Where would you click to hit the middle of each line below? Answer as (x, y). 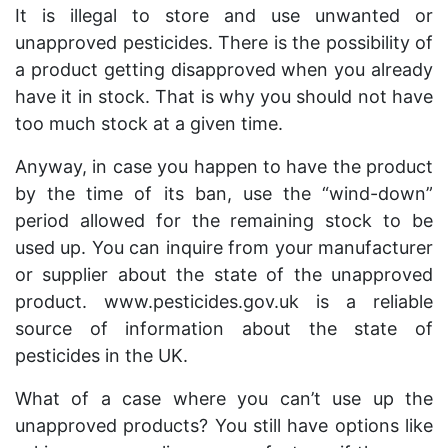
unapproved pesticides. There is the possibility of (224, 42)
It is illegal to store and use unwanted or (224, 15)
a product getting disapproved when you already (224, 69)
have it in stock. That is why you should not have (224, 96)
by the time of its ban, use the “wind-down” (224, 193)
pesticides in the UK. (101, 355)
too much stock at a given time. (149, 123)
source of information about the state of (224, 328)
